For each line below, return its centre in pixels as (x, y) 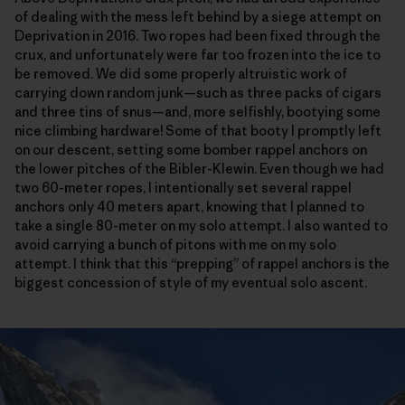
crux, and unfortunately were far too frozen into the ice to (198, 55)
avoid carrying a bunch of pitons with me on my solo (175, 245)
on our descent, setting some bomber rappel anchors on (191, 150)
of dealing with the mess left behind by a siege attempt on (198, 17)
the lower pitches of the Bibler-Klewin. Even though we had (199, 169)
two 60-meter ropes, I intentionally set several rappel (183, 188)
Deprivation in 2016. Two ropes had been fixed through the (198, 36)
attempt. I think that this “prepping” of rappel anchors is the (202, 264)
